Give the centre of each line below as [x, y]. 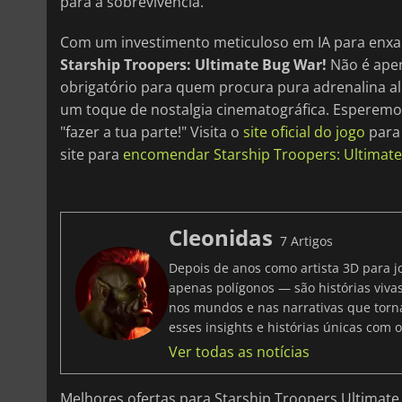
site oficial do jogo [304, 132]
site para [92, 155]
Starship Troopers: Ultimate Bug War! [193, 65]
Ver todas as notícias [239, 352]
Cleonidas [221, 238]
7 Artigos [306, 241]
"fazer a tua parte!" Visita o [152, 132]
